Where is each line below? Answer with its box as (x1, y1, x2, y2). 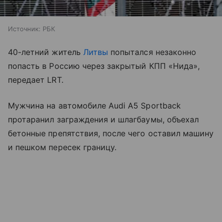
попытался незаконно (108, 47, 197, 57)
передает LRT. (8, 75, 63, 85)
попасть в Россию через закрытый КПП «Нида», (8, 61, 200, 71)
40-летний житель (8, 47, 83, 57)
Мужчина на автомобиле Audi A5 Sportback (8, 101, 181, 111)
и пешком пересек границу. (8, 142, 117, 153)
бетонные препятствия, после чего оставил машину (8, 128, 214, 139)
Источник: (8, 25, 41, 33)
